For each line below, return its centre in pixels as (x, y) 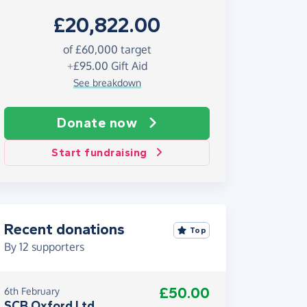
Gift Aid (127, 66)
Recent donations (64, 230)
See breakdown (107, 83)
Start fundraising (99, 153)
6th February (32, 291)
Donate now (97, 123)
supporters (57, 247)
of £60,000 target (107, 50)
